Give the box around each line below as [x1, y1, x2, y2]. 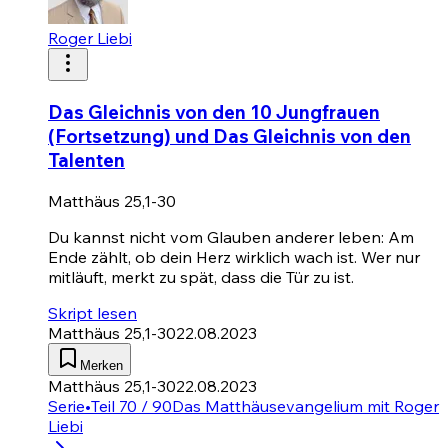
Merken [80, 357, 123, 373]
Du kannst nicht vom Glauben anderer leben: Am [48, 226, 414, 247]
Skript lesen [48, 302, 137, 323]
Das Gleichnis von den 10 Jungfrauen [48, 100, 380, 125]
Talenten [48, 148, 125, 173]
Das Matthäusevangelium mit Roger [172, 395, 439, 416]
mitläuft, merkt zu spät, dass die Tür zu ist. [48, 266, 354, 287]
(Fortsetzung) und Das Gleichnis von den [48, 124, 411, 149]
